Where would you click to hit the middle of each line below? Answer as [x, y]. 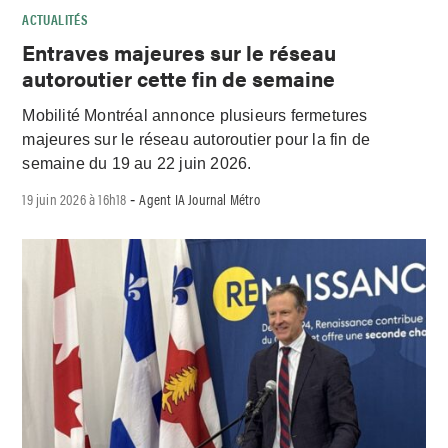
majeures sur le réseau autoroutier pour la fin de [196, 140]
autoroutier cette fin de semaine [179, 78]
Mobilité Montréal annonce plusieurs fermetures [195, 116]
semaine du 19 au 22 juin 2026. [137, 164]
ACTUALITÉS [55, 18]
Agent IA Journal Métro [199, 199]
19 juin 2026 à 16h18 [74, 199]
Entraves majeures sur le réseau [179, 52]
